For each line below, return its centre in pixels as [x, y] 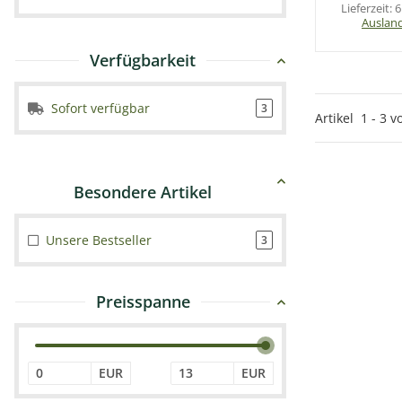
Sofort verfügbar [100, 108]
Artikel [338, 118]
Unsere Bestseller [99, 240]
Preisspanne [143, 301]
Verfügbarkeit [143, 60]
